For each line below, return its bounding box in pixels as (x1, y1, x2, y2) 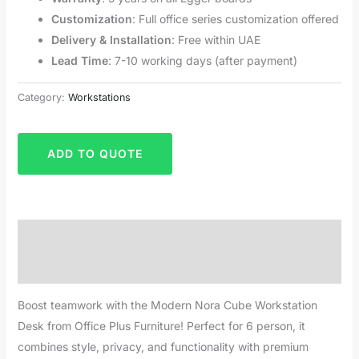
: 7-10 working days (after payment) (107, 53, 297, 67)
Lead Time (50, 53, 108, 67)
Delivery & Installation (50, 32, 171, 46)
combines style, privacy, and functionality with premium (17, 339, 309, 353)
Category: (17, 91, 68, 103)
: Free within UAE (171, 32, 260, 46)
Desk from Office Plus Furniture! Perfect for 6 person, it (17, 318, 305, 333)
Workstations (67, 91, 131, 103)
